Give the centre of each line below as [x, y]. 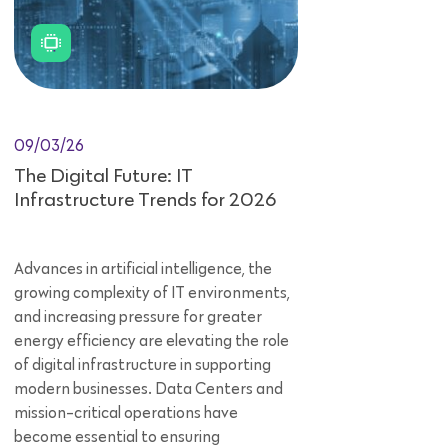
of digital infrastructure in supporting [142, 365]
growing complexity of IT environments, [152, 293]
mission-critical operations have [126, 413]
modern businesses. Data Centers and [148, 389]
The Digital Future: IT [103, 176]
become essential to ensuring [117, 437]
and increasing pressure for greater [138, 317]
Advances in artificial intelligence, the [143, 269]
